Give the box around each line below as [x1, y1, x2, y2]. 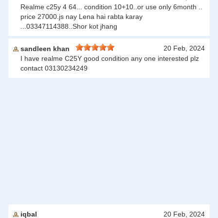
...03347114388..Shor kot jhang [20, 22, 117, 30]
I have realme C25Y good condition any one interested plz [20, 54, 199, 62]
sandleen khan [18, 45, 75, 53]
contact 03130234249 [20, 64, 88, 72]
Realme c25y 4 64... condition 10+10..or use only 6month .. [20, 3, 202, 11]
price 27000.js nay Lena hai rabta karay [20, 13, 143, 20]
